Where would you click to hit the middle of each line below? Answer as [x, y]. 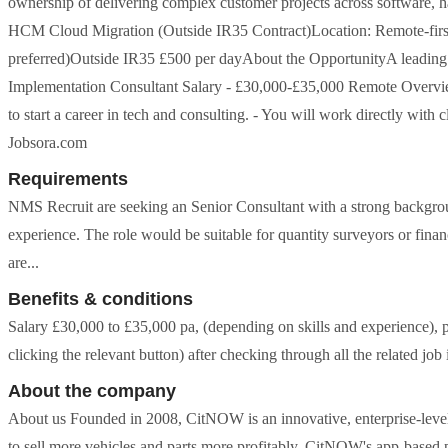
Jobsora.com [47, 142]
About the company [92, 391]
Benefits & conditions [100, 299]
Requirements [68, 179]
